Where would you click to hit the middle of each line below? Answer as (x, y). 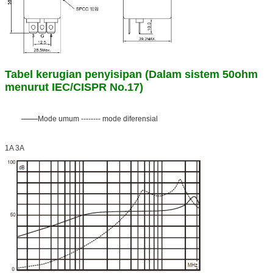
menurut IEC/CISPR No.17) (74, 87)
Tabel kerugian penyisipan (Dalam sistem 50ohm (131, 74)
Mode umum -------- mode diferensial (98, 119)
